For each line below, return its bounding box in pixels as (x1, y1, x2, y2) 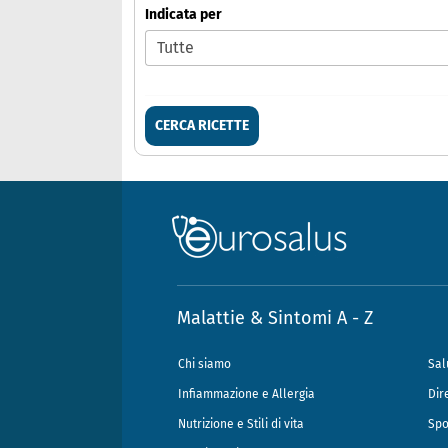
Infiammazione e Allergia (178, 387, 315, 402)
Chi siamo (178, 357, 231, 372)
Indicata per (145, 6, 222, 24)
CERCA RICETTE (155, 117, 249, 135)
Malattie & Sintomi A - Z (177, 307, 373, 330)
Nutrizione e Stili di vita (178, 417, 304, 432)
